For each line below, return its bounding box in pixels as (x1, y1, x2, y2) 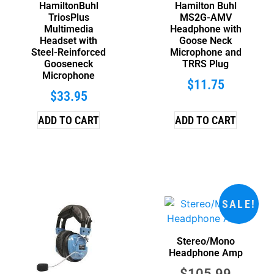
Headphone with (169, 23, 242, 35)
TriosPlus (48, 11, 89, 23)
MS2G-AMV (179, 11, 232, 23)
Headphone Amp (168, 246, 243, 259)
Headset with (40, 34, 97, 46)
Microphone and (169, 46, 242, 58)
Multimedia (43, 23, 94, 35)
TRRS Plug (182, 57, 229, 70)
